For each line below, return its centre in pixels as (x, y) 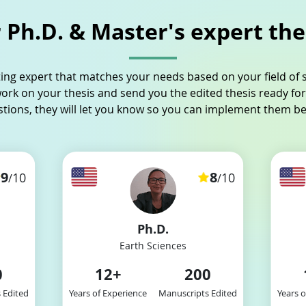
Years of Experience (108, 293)
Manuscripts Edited (198, 293)
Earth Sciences (153, 246)
